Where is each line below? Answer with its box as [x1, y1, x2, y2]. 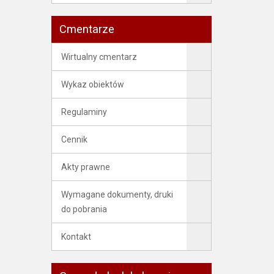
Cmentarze [59, 23, 114, 35]
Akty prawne [61, 162, 110, 172]
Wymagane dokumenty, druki [61, 190, 173, 199]
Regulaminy [61, 107, 107, 117]
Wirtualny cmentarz [61, 52, 137, 62]
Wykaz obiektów [61, 80, 124, 89]
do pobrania [61, 204, 107, 214]
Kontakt [61, 232, 91, 242]
